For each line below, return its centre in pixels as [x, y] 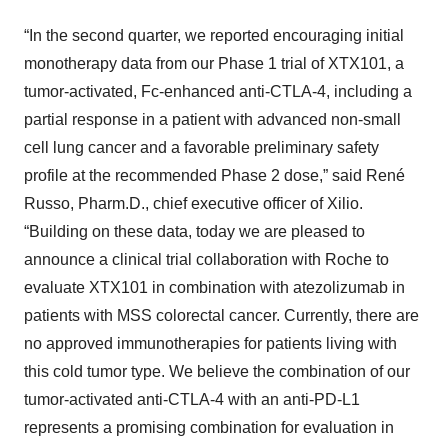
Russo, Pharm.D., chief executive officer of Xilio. [193, 203]
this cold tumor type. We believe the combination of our [217, 371]
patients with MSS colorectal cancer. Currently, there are [221, 315]
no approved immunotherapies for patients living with [210, 343]
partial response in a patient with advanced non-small [212, 119]
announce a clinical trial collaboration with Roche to [206, 259]
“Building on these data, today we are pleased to [194, 231]
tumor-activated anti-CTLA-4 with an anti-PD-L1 [192, 399]
